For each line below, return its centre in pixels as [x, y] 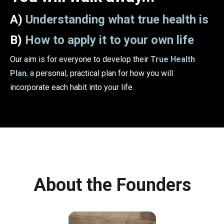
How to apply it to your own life [109, 40]
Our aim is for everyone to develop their [80, 59]
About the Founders [112, 185]
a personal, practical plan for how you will [100, 73]
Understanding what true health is [117, 20]
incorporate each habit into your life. [72, 87]
